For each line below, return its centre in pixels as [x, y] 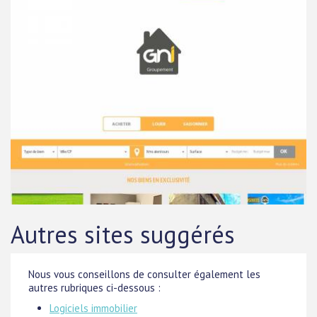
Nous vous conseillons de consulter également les [144, 274]
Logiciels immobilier [93, 308]
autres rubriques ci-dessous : [94, 288]
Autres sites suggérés [123, 234]
